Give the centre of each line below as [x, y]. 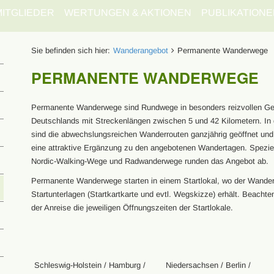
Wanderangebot [140, 50]
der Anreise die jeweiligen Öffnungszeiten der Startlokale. [132, 208]
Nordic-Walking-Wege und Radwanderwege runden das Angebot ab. [150, 161]
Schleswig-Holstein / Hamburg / [90, 265]
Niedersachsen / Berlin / [208, 265]
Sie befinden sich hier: [70, 50]
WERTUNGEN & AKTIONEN [128, 13]
